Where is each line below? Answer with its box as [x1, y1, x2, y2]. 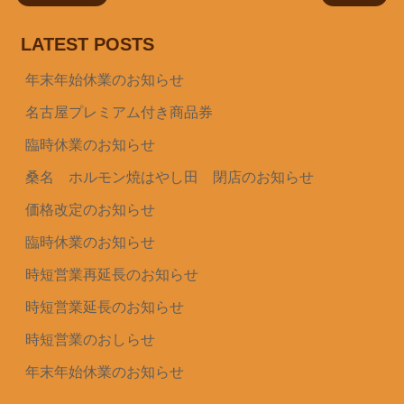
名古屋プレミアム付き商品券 [24, 104, 213, 120]
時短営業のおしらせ [24, 331, 155, 347]
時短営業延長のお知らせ [24, 298, 184, 315]
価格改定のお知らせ [24, 201, 155, 217]
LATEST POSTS [20, 33, 154, 54]
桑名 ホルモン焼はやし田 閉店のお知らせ [24, 169, 314, 185]
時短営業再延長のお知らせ [24, 266, 198, 282]
